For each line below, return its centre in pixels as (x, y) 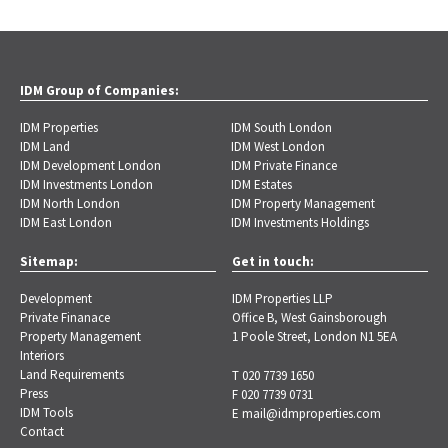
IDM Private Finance (283, 165)
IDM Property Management (302, 203)
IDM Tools (46, 413)
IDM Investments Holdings (299, 222)
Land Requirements (72, 375)
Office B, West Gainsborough (310, 318)
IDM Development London (90, 165)
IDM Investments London (86, 184)
